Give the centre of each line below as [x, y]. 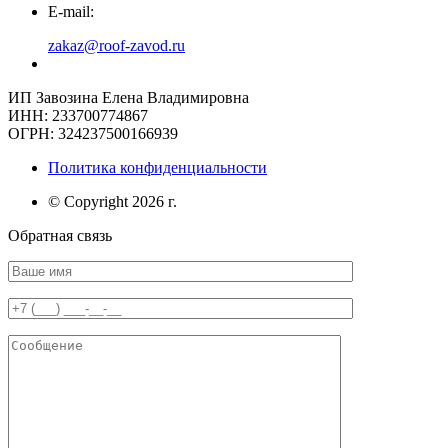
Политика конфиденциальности [157, 168]
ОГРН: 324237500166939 [93, 134]
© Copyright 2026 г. [112, 202]
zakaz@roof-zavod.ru [116, 46]
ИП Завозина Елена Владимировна [128, 98]
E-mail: [71, 12]
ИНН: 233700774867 [78, 116]
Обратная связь [60, 236]
